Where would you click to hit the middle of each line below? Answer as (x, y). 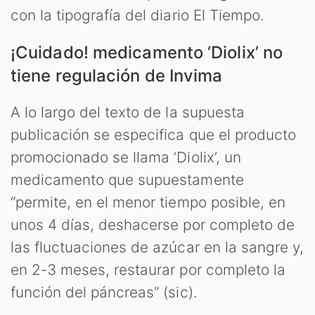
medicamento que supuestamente (127, 180)
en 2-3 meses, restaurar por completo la (148, 270)
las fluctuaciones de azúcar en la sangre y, (157, 247)
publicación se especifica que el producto (153, 135)
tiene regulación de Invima (117, 76)
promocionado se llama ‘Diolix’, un (126, 157)
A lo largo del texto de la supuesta (128, 112)
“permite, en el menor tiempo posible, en (148, 202)
